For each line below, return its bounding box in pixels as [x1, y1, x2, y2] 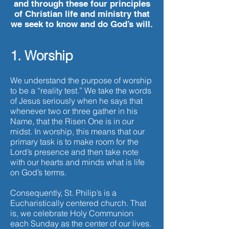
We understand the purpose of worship [10, 75, 152, 85]
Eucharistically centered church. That [10, 198, 146, 208]
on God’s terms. [10, 167, 66, 177]
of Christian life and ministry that [14, 9, 150, 19]
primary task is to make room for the [10, 136, 139, 147]
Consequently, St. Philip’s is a [10, 188, 117, 198]
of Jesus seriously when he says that [10, 96, 143, 106]
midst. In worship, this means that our [10, 126, 145, 136]
